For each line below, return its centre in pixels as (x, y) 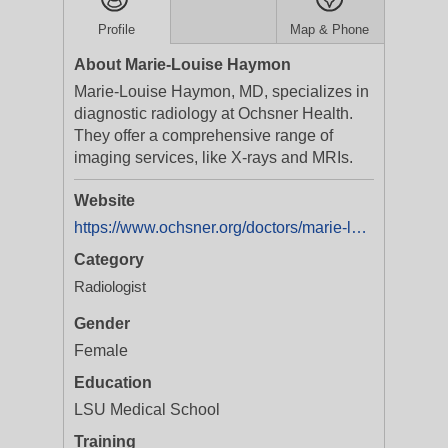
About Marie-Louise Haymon (182, 64)
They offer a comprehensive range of (203, 135)
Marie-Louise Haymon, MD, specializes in (221, 91)
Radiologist (110, 286)
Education (113, 382)
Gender (102, 323)
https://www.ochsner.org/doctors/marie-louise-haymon (359, 227)
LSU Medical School (147, 409)
